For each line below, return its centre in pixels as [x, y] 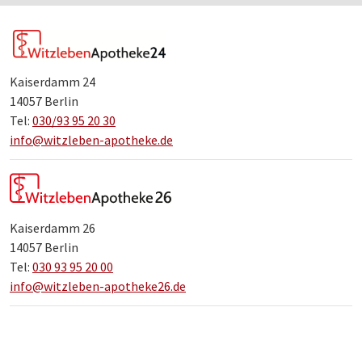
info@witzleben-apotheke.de [91, 140]
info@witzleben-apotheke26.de [98, 286]
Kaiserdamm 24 [53, 82]
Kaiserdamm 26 [53, 228]
